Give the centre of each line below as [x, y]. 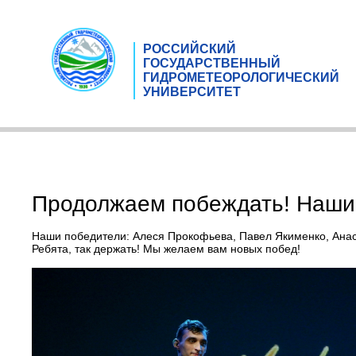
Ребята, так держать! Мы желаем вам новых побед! [166, 249]
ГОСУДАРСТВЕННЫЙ [212, 63]
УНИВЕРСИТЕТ [192, 91]
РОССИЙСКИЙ [190, 48]
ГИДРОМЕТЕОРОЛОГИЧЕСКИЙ [241, 77]
